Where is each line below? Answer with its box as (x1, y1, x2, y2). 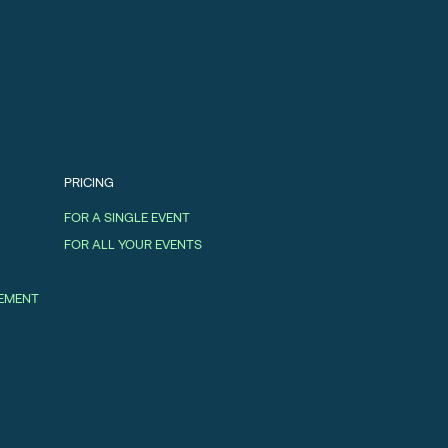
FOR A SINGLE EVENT (64, 209, 190, 226)
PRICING (64, 174, 114, 191)
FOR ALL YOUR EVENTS (64, 236, 202, 253)
